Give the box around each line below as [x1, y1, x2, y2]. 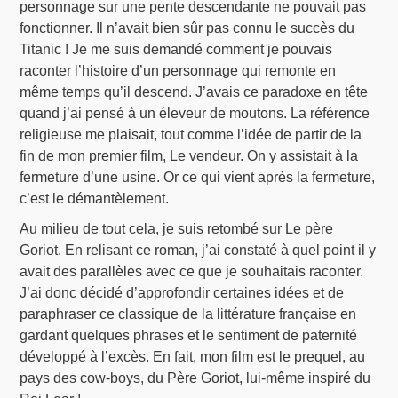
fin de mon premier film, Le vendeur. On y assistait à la [20, 148, 359, 164]
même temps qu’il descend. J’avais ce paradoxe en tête [20, 84, 369, 100]
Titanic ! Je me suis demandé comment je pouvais [20, 42, 333, 58]
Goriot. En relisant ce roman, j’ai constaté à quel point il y [20, 243, 377, 259]
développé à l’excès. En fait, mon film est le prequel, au [20, 349, 366, 365]
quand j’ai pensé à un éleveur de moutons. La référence [20, 106, 370, 122]
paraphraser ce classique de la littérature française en [20, 306, 357, 322]
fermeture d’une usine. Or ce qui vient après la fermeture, [20, 170, 376, 186]
